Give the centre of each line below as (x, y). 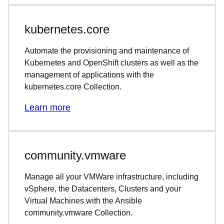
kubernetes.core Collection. (73, 86)
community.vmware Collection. (78, 212)
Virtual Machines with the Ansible (83, 200)
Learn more (47, 107)
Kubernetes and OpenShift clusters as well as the (111, 62)
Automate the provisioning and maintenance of (107, 50)
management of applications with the (89, 74)
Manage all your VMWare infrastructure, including (111, 176)
